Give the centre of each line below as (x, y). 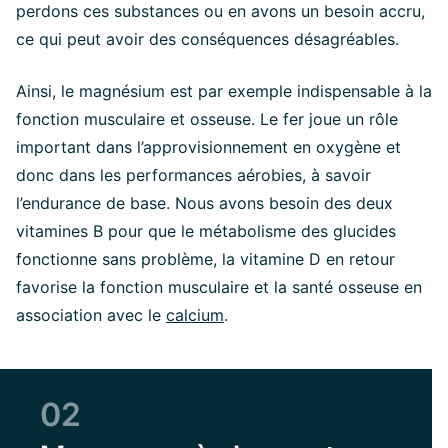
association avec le (91, 315)
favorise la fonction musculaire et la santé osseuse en (219, 287)
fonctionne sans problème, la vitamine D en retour (205, 259)
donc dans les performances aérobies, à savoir (193, 175)
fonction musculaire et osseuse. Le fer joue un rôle (207, 119)
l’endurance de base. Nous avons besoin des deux (204, 203)
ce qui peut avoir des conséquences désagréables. (207, 39)
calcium (195, 315)
